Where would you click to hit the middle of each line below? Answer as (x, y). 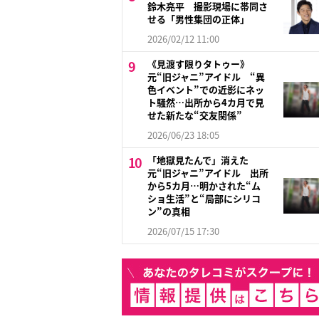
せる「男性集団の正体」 (198, 19)
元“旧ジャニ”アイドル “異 (206, 77)
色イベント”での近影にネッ (205, 90)
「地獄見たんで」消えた (198, 160)
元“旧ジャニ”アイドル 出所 (208, 173)
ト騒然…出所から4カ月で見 (205, 103)
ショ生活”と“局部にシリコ (204, 199)
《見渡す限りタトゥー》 (198, 64)
